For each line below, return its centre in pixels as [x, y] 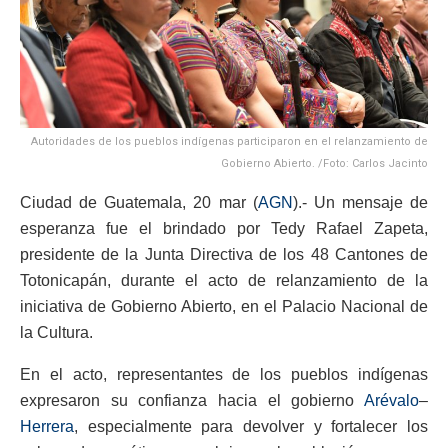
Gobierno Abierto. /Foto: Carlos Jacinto [324, 163]
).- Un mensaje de [360, 202]
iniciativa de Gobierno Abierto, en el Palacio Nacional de [224, 306]
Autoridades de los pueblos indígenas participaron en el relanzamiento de [229, 141]
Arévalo [391, 400]
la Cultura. [56, 332]
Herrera [47, 426]
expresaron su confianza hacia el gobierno [192, 400]
